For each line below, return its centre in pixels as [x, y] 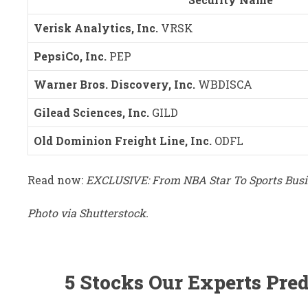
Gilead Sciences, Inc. [91, 112]
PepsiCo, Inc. [70, 56]
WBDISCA [225, 84]
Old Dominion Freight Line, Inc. [123, 140]
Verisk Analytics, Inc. [96, 27]
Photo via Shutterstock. [88, 212]
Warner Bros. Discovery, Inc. [114, 84]
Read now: [57, 179]
